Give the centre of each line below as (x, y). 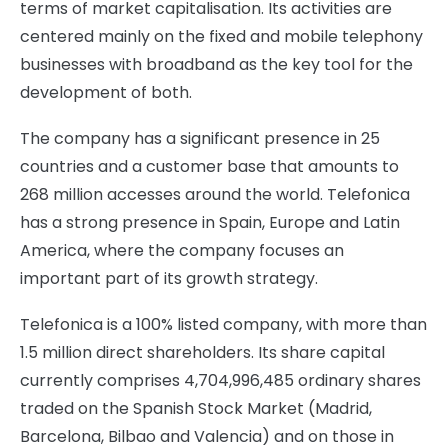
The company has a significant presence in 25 (200, 138)
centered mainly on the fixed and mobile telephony (221, 36)
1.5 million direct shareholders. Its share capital (202, 352)
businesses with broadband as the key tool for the (216, 64)
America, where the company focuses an (182, 250)
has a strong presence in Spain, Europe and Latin (210, 222)
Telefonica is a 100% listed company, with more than (223, 324)
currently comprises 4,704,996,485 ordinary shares (220, 380)
